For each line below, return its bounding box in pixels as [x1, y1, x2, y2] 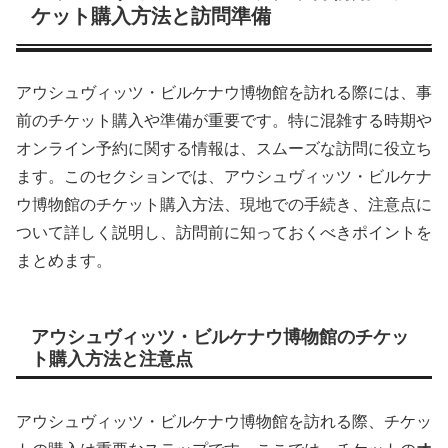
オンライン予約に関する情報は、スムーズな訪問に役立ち [16, 139, 432, 157]
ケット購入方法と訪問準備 [31, 5, 271, 28]
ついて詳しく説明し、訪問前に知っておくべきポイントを [16, 223, 432, 241]
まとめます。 [16, 251, 112, 269]
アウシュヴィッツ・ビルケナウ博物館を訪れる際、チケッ [16, 412, 432, 430]
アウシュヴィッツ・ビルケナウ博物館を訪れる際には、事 [16, 83, 432, 101]
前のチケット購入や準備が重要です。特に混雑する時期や [16, 111, 432, 129]
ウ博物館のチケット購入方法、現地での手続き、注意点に [16, 195, 432, 213]
